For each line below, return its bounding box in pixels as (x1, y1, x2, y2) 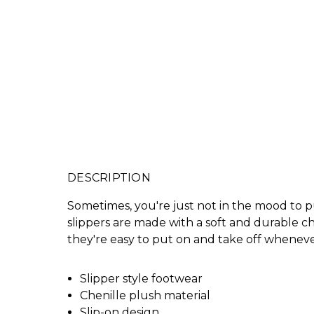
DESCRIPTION (67, 170, 151, 184)
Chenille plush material (80, 288, 211, 302)
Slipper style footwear (80, 271, 203, 285)
